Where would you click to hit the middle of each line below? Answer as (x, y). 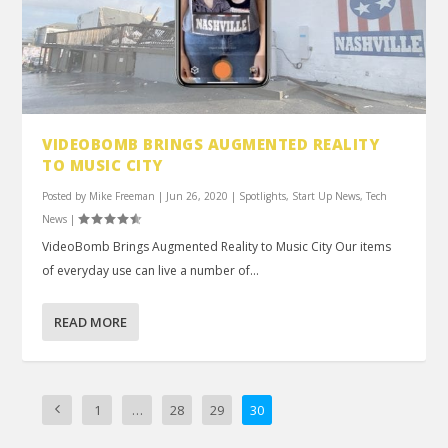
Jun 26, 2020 (197, 196)
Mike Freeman (122, 196)
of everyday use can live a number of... (151, 271)
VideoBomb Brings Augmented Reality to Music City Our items (217, 247)
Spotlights (263, 196)
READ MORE (91, 322)
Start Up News (326, 196)
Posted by (66, 196)
